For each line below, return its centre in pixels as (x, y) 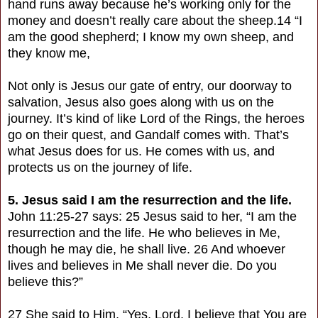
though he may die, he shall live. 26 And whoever (147, 249)
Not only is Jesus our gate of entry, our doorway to (150, 86)
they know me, (49, 53)
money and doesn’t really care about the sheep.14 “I (155, 20)
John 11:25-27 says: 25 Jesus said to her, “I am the (152, 216)
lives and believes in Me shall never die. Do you (142, 265)
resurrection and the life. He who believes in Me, (144, 232)
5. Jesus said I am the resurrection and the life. (150, 200)
